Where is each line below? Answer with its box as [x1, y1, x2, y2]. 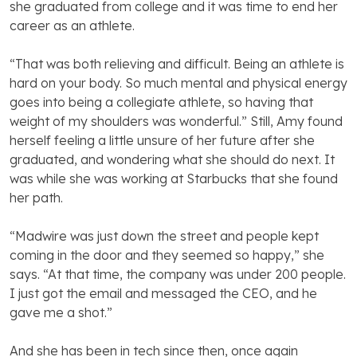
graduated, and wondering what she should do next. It [10, 151, 335, 168]
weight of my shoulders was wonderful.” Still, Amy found [10, 113, 343, 130]
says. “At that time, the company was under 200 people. [10, 266, 346, 283]
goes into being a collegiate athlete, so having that [10, 94, 313, 111]
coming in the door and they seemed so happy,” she [10, 247, 324, 264]
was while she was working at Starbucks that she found [10, 171, 338, 187]
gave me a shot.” [10, 304, 112, 321]
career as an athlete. [10, 18, 135, 34]
